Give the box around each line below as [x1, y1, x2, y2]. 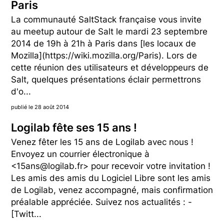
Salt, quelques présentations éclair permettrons [11, 74, 201, 85]
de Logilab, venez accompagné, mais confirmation [11, 184, 213, 195]
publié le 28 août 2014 [11, 103, 69, 111]
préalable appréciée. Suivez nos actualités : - [11, 196, 192, 207]
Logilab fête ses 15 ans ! [11, 120, 137, 134]
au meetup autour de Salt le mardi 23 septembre [11, 26, 207, 37]
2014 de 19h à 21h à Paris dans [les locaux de [11, 38, 196, 49]
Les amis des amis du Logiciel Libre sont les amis [11, 172, 210, 183]
